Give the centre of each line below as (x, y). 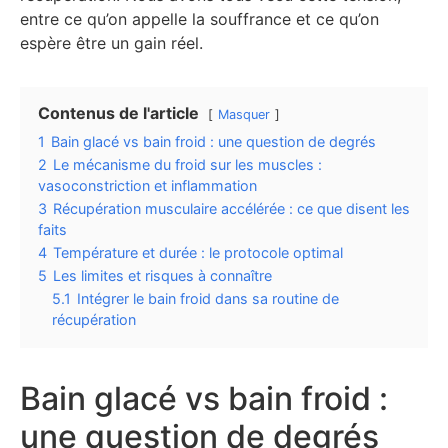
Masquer (244, 115)
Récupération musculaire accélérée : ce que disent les (231, 209)
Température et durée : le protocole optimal (198, 253)
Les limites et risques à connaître (162, 276)
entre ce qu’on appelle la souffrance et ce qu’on (199, 19)
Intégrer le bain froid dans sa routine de (208, 299)
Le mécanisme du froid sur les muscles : (187, 165)
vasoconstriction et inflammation (147, 186)
